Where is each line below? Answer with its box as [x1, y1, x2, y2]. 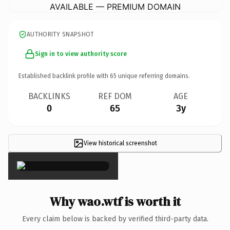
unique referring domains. [117, 72, 190, 80]
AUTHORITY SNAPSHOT [27, 30, 94, 38]
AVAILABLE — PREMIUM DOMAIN [49, 1, 181, 12]
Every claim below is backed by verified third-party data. [22, 214, 208, 223]
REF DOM [98, 91, 132, 101]
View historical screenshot [83, 139, 157, 147]
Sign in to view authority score [35, 50, 127, 57]
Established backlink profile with [18, 72, 110, 80]
